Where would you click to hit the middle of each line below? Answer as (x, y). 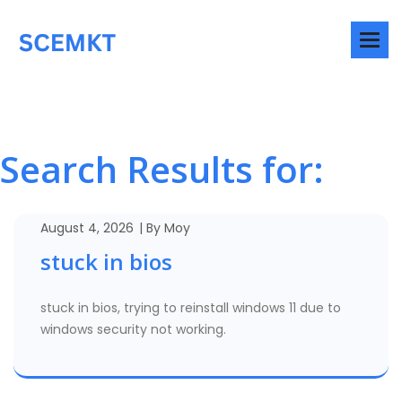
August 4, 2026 (87, 228)
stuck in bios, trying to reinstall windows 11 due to (191, 308)
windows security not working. (133, 329)
